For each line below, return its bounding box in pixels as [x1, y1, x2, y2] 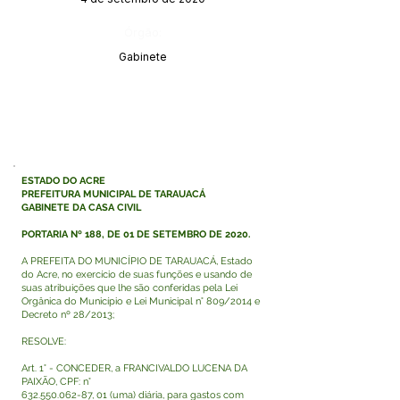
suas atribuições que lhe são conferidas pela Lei [21, 282, 237, 294]
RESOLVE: [21, 336, 66, 347]
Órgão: [124, 25, 162, 39]
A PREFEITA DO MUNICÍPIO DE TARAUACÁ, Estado [21, 255, 253, 267]
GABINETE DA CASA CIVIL [21, 202, 141, 213]
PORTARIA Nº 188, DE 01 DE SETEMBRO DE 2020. [21, 229, 250, 240]
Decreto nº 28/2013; [21, 309, 114, 321]
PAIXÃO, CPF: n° [21, 376, 91, 387]
